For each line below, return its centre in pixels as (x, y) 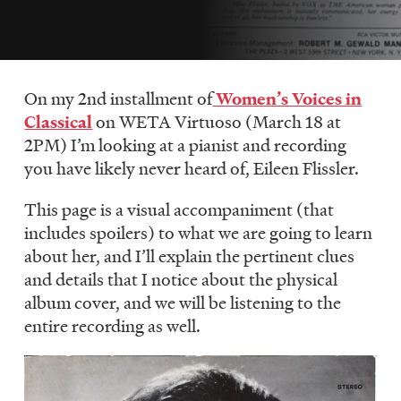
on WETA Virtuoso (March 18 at (217, 121)
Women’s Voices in (287, 98)
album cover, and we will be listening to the (183, 302)
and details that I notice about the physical (181, 279)
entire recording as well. (113, 325)
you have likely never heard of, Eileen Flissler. (194, 168)
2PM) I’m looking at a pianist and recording (186, 145)
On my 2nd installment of (119, 98)
